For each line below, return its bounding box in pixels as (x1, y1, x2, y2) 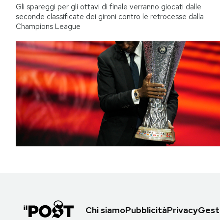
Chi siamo (85, 204, 125, 216)
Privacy (167, 204, 198, 216)
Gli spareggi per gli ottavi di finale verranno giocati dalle (16, 2, 201, 12)
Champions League (16, 22, 81, 32)
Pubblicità (125, 204, 167, 216)
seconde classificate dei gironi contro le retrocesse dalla (16, 12, 204, 22)
